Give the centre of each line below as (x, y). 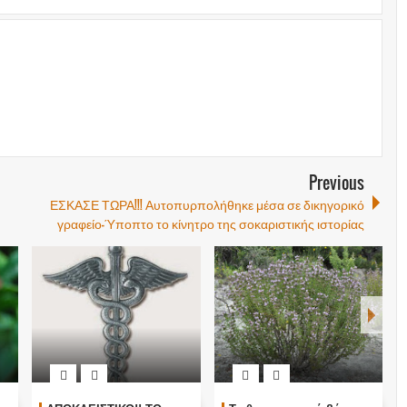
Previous (337, 182)
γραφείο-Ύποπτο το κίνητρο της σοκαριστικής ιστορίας (211, 223)
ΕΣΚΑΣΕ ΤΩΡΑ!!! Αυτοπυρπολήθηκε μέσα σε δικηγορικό (208, 203)
